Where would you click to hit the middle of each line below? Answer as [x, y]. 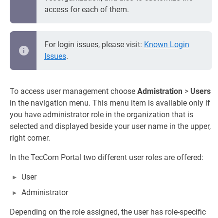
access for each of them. [87, 9]
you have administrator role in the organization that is [101, 115]
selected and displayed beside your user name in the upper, [110, 126]
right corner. [30, 138]
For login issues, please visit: [94, 45]
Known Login [167, 45]
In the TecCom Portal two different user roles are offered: [107, 157]
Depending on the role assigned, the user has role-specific [108, 212]
